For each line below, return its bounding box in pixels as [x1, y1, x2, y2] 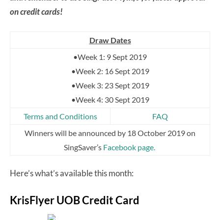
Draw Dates [89, 35, 131, 45]
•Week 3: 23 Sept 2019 [71, 81, 149, 90]
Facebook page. [103, 142, 157, 152]
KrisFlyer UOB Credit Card [10, 193, 139, 207]
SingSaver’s [63, 142, 103, 152]
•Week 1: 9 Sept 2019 [73, 52, 147, 62]
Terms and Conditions [23, 111, 97, 121]
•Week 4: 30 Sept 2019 [71, 95, 149, 105]
